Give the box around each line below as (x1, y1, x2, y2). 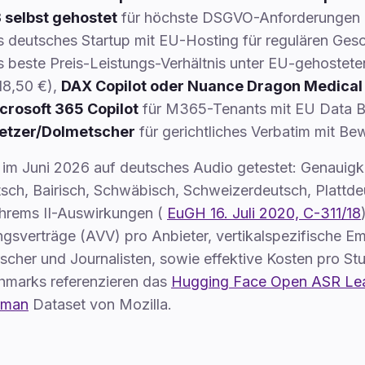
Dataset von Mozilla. (33, 296, 172, 313)
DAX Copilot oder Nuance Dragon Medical (61, 77, 363, 95)
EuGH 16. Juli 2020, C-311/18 (167, 204, 361, 222)
